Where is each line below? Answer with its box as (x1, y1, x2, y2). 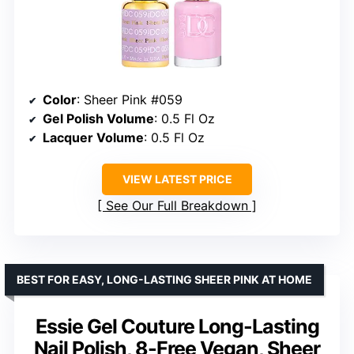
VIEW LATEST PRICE (122, 171, 232, 186)
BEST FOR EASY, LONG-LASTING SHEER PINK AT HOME (17, 272, 312, 286)
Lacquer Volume (43, 129, 144, 145)
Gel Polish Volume (43, 110, 154, 126)
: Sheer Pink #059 (77, 91, 183, 107)
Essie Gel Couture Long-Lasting (35, 314, 319, 338)
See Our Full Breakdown (106, 197, 248, 213)
